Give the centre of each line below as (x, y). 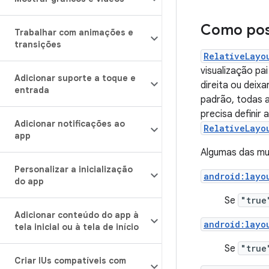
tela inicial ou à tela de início (77, 227)
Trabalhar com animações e (74, 32)
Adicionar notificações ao (70, 124)
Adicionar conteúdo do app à (77, 215)
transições (38, 44)
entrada (32, 90)
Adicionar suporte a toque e (75, 78)
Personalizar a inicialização (74, 169)
